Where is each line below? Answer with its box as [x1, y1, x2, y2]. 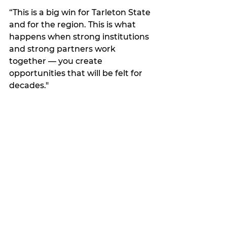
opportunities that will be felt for [9, 68, 144, 78]
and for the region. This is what [9, 19, 138, 29]
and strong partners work [9, 44, 118, 54]
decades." [9, 80, 49, 90]
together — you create [9, 56, 104, 66]
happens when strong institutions [9, 31, 151, 42]
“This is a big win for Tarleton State [9, 7, 153, 17]
